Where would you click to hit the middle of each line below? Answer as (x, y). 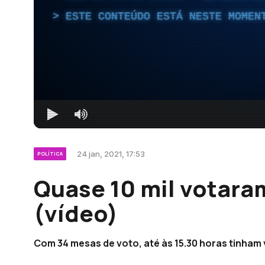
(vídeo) (76, 213)
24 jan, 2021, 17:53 (111, 153)
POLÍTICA (50, 153)
